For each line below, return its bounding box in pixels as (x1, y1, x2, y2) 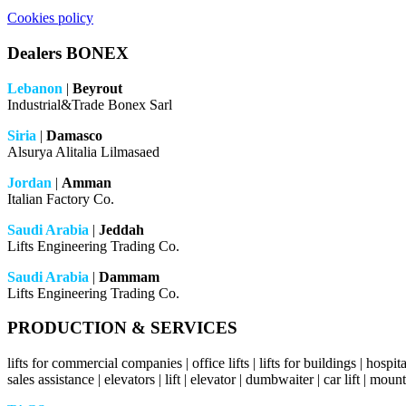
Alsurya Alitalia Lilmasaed (7, 143, 159, 159)
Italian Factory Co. (7, 190, 114, 207)
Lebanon (7, 80, 63, 96)
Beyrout (72, 80, 122, 96)
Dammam (99, 268, 159, 285)
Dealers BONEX (7, 43, 129, 63)
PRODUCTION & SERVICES (7, 318, 237, 338)
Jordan (7, 174, 52, 190)
